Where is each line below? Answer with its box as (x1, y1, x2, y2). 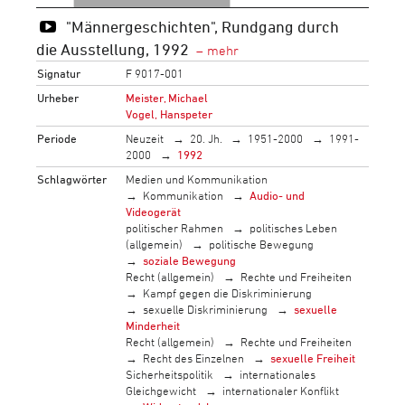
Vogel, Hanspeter (126, 106, 213, 121)
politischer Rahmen (126, 220, 224, 235)
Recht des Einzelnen (143, 350, 245, 365)
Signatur (37, 65, 81, 80)
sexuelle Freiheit (269, 350, 355, 365)
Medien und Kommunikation (126, 171, 268, 186)
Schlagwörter (37, 171, 108, 186)
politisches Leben (249, 220, 337, 235)
